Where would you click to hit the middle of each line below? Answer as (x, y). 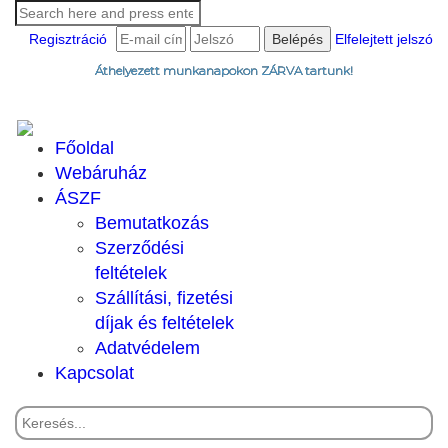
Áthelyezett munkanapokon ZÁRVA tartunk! (224, 70)
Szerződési (139, 247)
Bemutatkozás (152, 222)
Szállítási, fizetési (164, 297)
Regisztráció (68, 39)
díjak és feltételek (164, 322)
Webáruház (101, 172)
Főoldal (84, 147)
